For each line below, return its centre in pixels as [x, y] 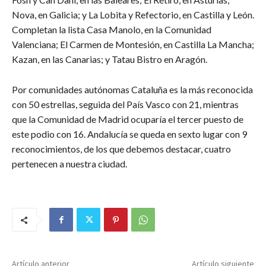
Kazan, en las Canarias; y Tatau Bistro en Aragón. [110, 59]
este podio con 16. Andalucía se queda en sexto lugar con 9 [129, 134]
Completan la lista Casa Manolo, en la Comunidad [112, 30]
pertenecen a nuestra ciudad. [69, 164]
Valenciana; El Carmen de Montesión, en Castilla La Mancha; [133, 45]
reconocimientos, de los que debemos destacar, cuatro [121, 149]
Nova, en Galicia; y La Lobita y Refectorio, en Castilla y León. [133, 15]
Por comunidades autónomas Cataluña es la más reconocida [132, 90]
